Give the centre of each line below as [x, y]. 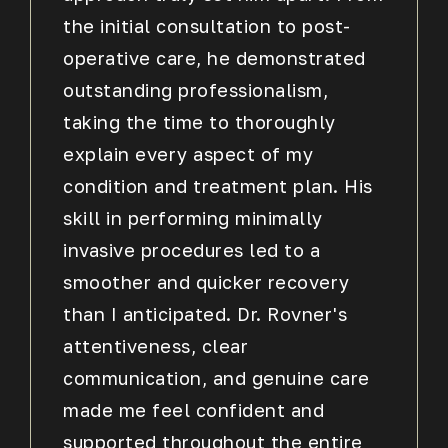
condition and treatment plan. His [218, 185]
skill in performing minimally [193, 217]
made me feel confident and [194, 409]
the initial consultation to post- [207, 25]
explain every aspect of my [188, 153]
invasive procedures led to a [192, 249]
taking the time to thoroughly [199, 121]
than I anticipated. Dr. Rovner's [205, 313]
